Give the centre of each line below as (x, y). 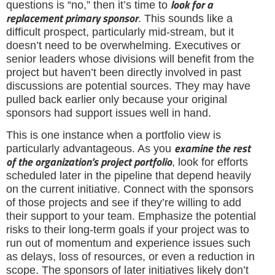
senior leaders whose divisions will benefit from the (130, 59)
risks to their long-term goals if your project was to (128, 230)
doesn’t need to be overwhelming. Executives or (123, 45)
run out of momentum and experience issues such (128, 243)
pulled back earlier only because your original (117, 99)
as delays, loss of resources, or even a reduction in (130, 257)
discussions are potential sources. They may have (128, 86)
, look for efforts (210, 162)
